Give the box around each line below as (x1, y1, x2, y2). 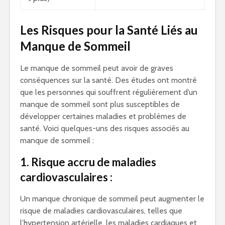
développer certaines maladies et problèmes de (20, 111, 186, 122)
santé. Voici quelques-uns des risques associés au (20, 124, 189, 134)
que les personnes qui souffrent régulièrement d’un (20, 87, 197, 97)
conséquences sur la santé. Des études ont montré (20, 75, 197, 85)
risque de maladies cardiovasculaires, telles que (20, 206, 182, 216)
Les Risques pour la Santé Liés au (20, 23, 198, 38)
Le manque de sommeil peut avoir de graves (20, 63, 173, 73)
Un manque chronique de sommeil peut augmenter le (20, 194, 204, 204)
